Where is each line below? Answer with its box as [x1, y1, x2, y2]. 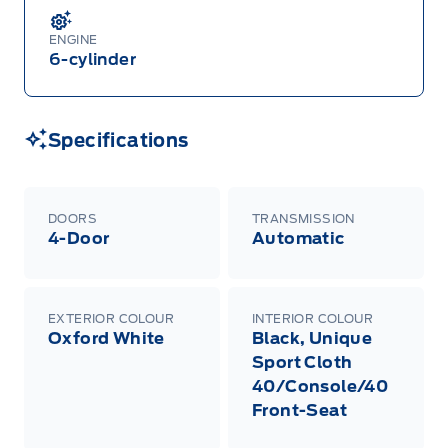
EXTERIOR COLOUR [48, 311, 174, 327]
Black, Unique [252, 329, 373, 349]
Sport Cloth [252, 353, 353, 373]
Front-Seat [252, 401, 348, 421]
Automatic [252, 229, 345, 249]
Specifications [48, 130, 189, 152]
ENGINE [49, 32, 98, 48]
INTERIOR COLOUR [252, 311, 373, 327]
